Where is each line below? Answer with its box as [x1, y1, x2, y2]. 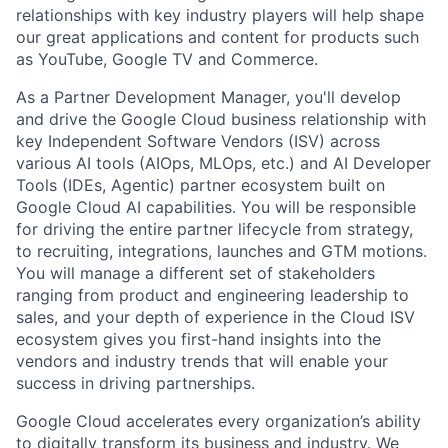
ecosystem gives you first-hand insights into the [16, 329, 381, 350]
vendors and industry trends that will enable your [16, 351, 388, 372]
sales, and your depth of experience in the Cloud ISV [16, 307, 415, 328]
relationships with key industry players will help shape [16, 5, 424, 26]
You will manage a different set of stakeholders [16, 263, 375, 284]
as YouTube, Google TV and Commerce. [16, 49, 318, 70]
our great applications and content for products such [16, 27, 419, 48]
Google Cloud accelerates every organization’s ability [16, 411, 421, 432]
